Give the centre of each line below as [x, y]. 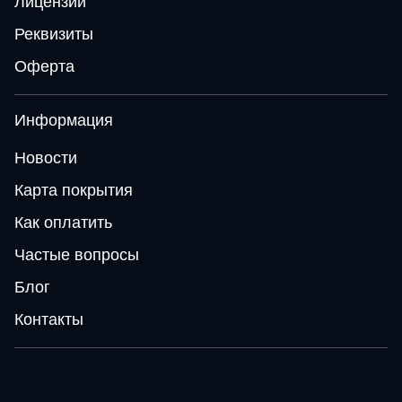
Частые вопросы [77, 255]
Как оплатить [63, 223]
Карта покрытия [74, 190]
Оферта [44, 66]
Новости [46, 158]
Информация [64, 120]
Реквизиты [54, 34]
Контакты [49, 319]
